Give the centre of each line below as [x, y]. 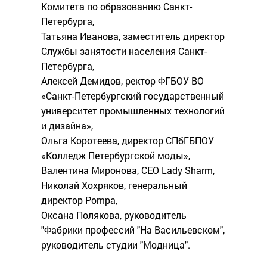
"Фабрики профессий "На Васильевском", [133, 230]
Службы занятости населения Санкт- [124, 51]
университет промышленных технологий [133, 111]
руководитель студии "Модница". [116, 245]
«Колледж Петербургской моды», [116, 156]
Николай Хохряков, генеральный [114, 185]
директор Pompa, [79, 200]
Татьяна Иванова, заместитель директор [133, 36]
